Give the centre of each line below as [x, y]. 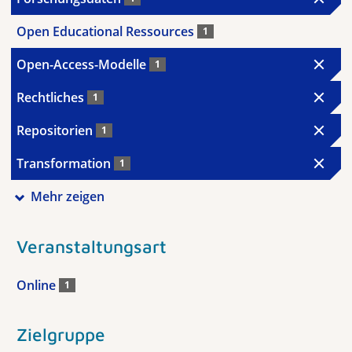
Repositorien [56, 130]
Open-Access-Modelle [83, 64]
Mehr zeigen [67, 196]
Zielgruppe [61, 334]
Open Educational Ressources [107, 31]
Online [38, 285]
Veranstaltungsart [92, 246]
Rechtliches [52, 97]
